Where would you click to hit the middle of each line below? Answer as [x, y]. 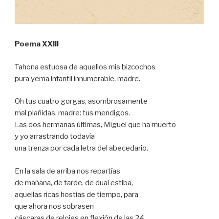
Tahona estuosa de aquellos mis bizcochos [85, 67]
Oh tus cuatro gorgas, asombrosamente [81, 101]
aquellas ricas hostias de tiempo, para [77, 194]
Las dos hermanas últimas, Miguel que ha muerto [95, 125]
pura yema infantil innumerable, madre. [77, 78]
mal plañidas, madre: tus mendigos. [72, 113]
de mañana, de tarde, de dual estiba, [74, 183]
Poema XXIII [37, 44]
